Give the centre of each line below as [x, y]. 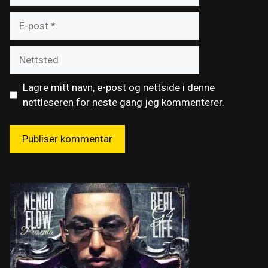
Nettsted [29, 52]
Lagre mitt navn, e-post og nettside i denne [118, 87]
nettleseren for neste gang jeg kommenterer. [123, 102]
